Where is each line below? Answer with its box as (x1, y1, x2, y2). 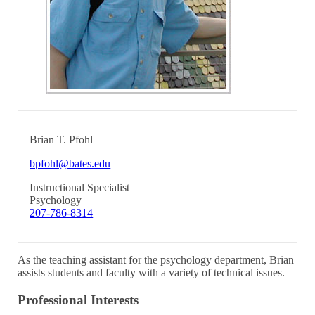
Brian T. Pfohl (30, 133, 94, 146)
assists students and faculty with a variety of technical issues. (18, 266, 285, 278)
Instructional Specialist (30, 181, 130, 193)
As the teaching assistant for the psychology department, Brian (18, 253, 295, 266)
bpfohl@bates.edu (30, 157, 111, 169)
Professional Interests (18, 292, 139, 307)
